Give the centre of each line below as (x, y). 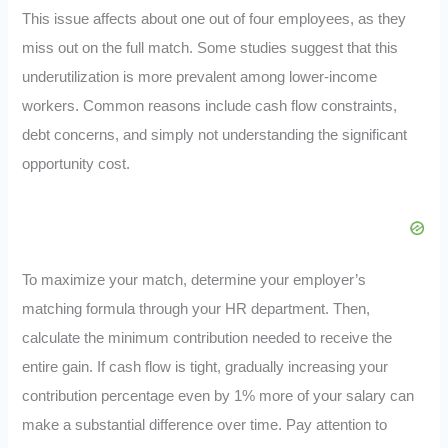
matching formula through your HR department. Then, (196, 308)
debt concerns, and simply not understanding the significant (215, 134)
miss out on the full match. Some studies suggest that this (210, 47)
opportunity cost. (76, 163)
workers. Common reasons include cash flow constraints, (210, 105)
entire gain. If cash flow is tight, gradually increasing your (205, 366)
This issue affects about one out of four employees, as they (214, 18)
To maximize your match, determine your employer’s (194, 279)
